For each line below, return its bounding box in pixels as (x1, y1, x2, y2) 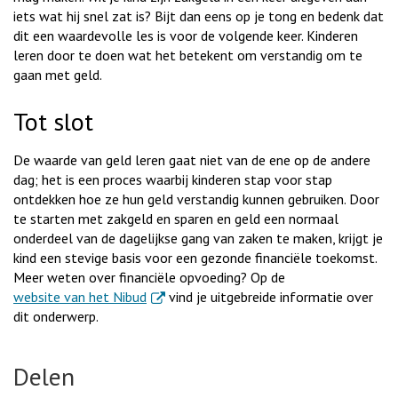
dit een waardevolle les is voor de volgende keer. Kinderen (13, 26, 358, 44)
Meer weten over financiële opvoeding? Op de (13, 267, 285, 286)
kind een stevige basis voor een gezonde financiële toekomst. (13, 248, 377, 267)
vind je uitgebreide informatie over (165, 287, 373, 306)
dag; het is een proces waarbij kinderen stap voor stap (13, 170, 332, 188)
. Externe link (146, 286, 222, 305)
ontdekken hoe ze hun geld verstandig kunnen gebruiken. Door (13, 189, 379, 208)
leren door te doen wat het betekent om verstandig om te (13, 45, 362, 64)
